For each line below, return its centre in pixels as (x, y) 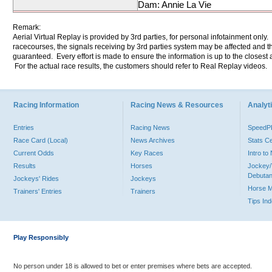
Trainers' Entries (38, 191)
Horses (141, 166)
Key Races (147, 153)
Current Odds (34, 153)
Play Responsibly (41, 237)
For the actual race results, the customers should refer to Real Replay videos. (140, 66)
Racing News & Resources (177, 105)
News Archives (153, 140)
